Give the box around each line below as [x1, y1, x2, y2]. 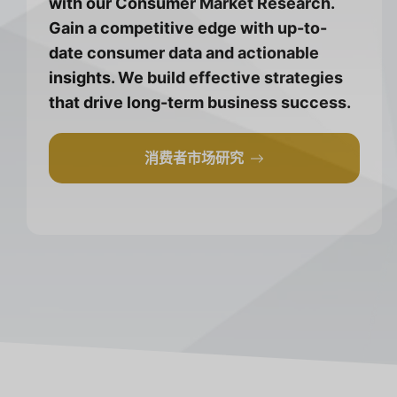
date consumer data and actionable [49, 43, 319, 63]
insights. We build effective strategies [49, 68, 343, 88]
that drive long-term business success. [49, 93, 351, 113]
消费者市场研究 [144, 149, 245, 167]
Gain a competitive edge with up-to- [49, 19, 327, 38]
